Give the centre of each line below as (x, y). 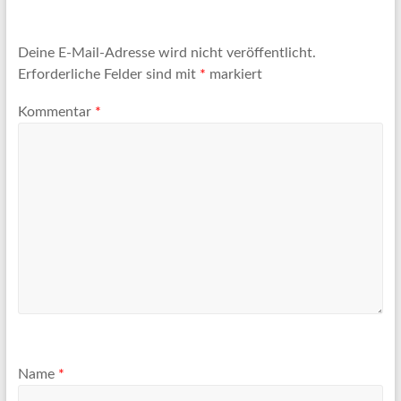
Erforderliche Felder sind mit (108, 75)
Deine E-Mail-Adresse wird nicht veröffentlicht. (166, 53)
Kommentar (56, 111)
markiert (234, 75)
